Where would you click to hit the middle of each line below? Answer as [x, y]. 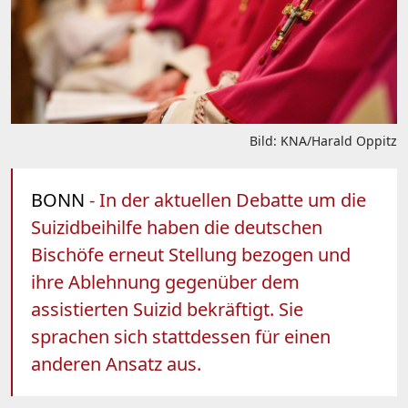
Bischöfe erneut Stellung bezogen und [191, 254]
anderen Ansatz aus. [116, 363]
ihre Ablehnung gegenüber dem [165, 281]
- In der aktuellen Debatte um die [225, 199]
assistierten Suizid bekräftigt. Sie [167, 309]
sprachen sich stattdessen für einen [181, 336]
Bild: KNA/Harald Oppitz [323, 140]
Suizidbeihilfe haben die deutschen [177, 227]
